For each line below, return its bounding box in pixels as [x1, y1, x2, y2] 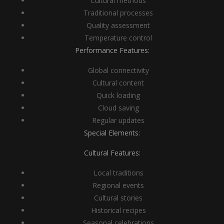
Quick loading [96, 90, 140, 100]
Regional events [92, 180, 144, 190]
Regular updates [92, 115, 144, 125]
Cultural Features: [83, 148, 140, 157]
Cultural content [92, 78, 144, 87]
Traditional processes [83, 8, 153, 17]
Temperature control [84, 33, 152, 42]
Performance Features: [74, 45, 149, 55]
